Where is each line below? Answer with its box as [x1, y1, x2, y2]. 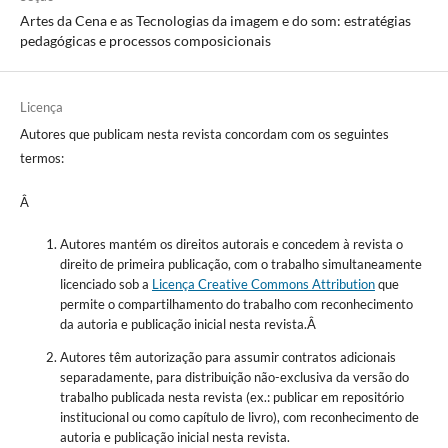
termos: [19, 150, 64, 167]
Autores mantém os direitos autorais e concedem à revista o [59, 236, 403, 253]
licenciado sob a [59, 276, 152, 293]
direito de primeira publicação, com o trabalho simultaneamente [59, 256, 422, 273]
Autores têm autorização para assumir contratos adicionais [59, 349, 396, 366]
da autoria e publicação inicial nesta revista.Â [59, 316, 319, 333]
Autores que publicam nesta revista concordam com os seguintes [19, 126, 389, 143]
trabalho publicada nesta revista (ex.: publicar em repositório [59, 389, 404, 406]
